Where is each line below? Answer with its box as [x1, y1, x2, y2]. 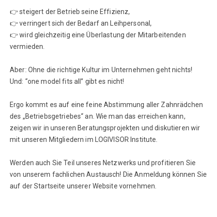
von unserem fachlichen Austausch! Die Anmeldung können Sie [10, 170, 207, 178]
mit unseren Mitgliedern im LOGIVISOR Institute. [10, 135, 158, 143]
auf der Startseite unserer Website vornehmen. [10, 182, 157, 190]
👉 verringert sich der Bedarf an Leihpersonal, [10, 19, 152, 27]
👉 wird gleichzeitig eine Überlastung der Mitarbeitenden [10, 31, 186, 39]
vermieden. [10, 42, 45, 50]
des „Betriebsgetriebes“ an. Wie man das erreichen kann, [10, 112, 186, 120]
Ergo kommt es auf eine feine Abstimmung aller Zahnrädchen [10, 100, 203, 108]
